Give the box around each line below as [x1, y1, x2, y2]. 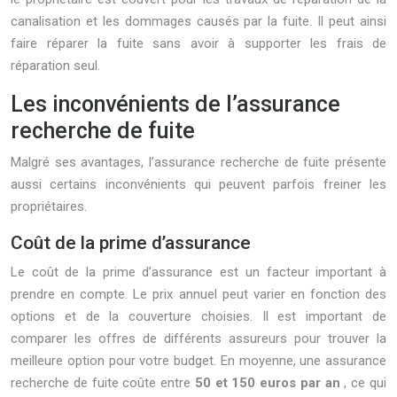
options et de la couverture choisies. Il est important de [11, 308, 386, 324]
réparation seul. [11, 58, 100, 74]
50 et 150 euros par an [194, 375, 345, 391]
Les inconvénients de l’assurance [11, 91, 340, 117]
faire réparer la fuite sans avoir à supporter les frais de [11, 35, 386, 51]
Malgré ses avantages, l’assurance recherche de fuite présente [11, 154, 386, 170]
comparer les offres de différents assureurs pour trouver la [11, 331, 386, 346]
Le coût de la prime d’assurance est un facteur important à [11, 264, 386, 280]
